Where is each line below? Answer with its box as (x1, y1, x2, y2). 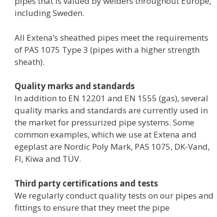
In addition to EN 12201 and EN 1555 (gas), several (15, 93, 208, 104)
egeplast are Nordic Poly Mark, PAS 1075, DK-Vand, (15, 141, 210, 153)
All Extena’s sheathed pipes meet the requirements (15, 31, 208, 43)
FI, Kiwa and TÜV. (15, 153, 81, 165)
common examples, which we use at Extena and (15, 129, 197, 140)
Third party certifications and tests (15, 177, 158, 189)
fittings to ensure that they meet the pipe (15, 201, 170, 213)
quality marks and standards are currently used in (15, 105, 208, 116)
